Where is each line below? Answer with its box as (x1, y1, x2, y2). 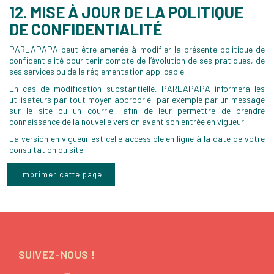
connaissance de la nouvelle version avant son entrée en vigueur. (9, 116, 246, 127)
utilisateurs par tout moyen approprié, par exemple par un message (9, 94, 265, 105)
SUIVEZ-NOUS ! (18, 248, 95, 261)
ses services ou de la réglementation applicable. (9, 66, 186, 76)
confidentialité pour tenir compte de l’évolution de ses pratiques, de (9, 55, 265, 65)
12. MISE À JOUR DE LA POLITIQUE (9, 2, 243, 21)
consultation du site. (9, 144, 85, 155)
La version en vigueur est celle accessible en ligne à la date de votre (9, 133, 265, 144)
